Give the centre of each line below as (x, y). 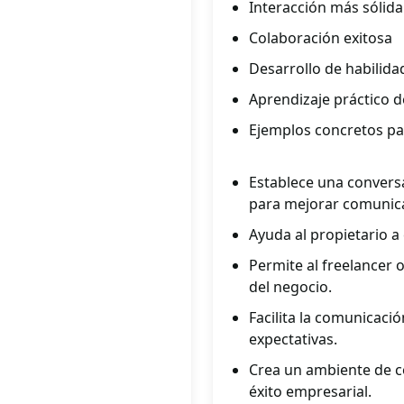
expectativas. (293, 339)
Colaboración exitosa (321, 38)
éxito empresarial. (310, 391)
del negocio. (290, 287)
